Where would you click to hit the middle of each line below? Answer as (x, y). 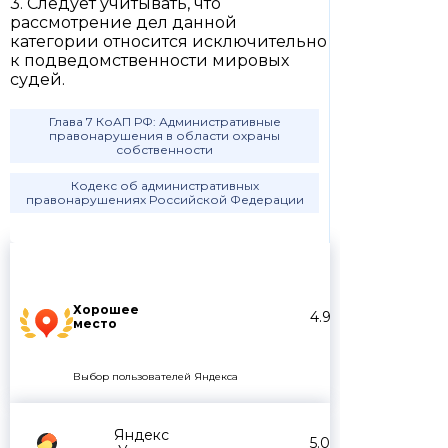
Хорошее (106, 310)
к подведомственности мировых (149, 60)
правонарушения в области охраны (164, 135)
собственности (164, 149)
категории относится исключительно (168, 41)
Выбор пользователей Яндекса (155, 377)
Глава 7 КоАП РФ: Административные (164, 121)
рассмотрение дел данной (123, 22)
